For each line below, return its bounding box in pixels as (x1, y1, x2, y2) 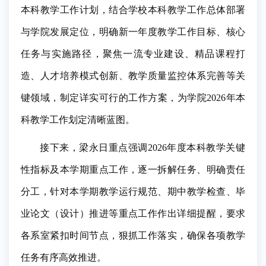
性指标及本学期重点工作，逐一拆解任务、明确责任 (21, 164, 245, 175)
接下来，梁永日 (40, 142, 109, 153)
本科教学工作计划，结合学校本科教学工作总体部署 (21, 4, 245, 15)
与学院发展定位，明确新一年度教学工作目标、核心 (21, 26, 245, 37)
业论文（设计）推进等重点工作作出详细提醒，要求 (21, 208, 245, 218)
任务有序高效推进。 (21, 252, 106, 262)
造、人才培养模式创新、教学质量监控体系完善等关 (21, 70, 245, 81)
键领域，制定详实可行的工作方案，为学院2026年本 (21, 92, 245, 103)
